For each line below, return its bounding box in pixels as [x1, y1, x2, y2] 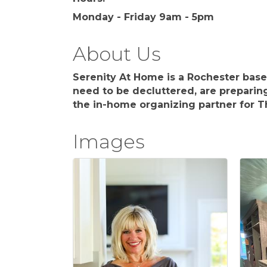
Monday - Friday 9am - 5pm [73, 11, 214, 23]
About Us [73, 42, 161, 66]
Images [73, 130, 145, 153]
